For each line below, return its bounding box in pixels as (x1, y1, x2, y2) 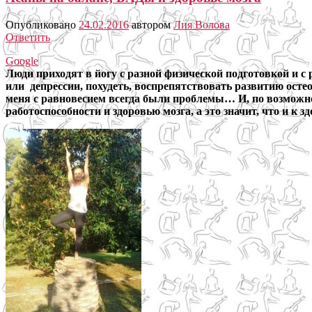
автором (132, 18, 173, 31)
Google (6, 54, 38, 67)
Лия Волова (173, 18, 230, 31)
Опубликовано (6, 18, 79, 31)
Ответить (6, 31, 50, 43)
